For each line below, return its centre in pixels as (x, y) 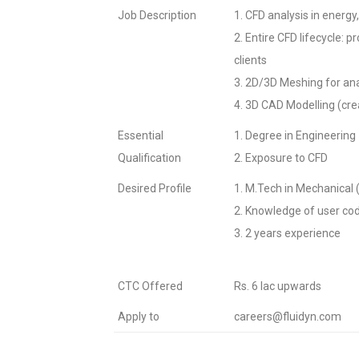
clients (250, 60)
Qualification (149, 158)
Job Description (157, 15)
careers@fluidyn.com (288, 317)
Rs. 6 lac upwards (278, 286)
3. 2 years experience (287, 233)
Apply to (139, 317)
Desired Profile (155, 188)
